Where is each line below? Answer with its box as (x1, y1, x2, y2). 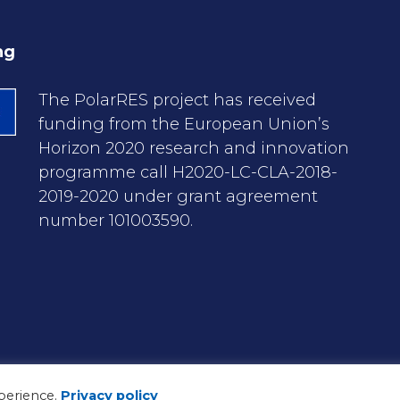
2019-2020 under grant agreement (37, 187, 318, 206)
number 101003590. (37, 211, 193, 230)
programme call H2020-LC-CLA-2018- (37, 162, 337, 182)
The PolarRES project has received (37, 90, 316, 110)
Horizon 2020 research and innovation (37, 138, 349, 158)
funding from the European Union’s (37, 114, 329, 134)
